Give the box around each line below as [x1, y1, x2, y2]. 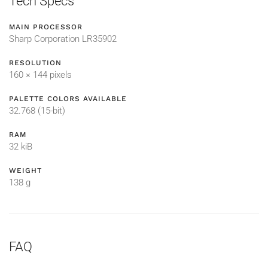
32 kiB [9, 141, 32, 153]
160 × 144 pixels [9, 69, 72, 81]
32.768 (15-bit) [9, 105, 65, 117]
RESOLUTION [9, 59, 62, 68]
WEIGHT [9, 166, 42, 175]
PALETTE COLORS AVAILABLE [9, 95, 127, 103]
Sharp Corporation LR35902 [9, 33, 117, 45]
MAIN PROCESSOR [9, 23, 83, 32]
